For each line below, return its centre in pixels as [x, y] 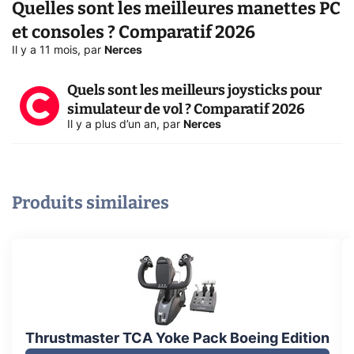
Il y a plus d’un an [112, 124]
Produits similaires [90, 202]
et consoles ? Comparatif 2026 [134, 32]
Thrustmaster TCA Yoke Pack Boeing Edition [177, 339]
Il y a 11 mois [45, 50]
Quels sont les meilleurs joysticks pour [194, 90]
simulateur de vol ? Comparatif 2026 [186, 109]
